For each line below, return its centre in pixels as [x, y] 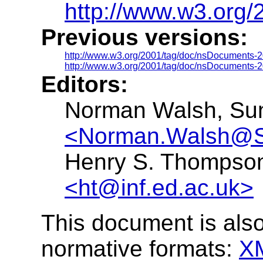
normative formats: [140, 248]
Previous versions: [144, 37]
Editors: [85, 84]
